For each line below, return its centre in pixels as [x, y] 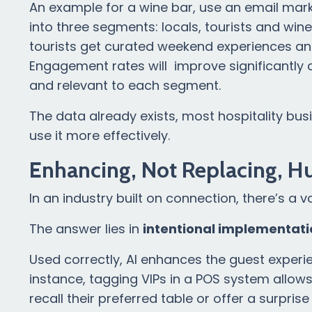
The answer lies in [86, 229]
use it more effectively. [100, 136]
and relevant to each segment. [125, 86]
